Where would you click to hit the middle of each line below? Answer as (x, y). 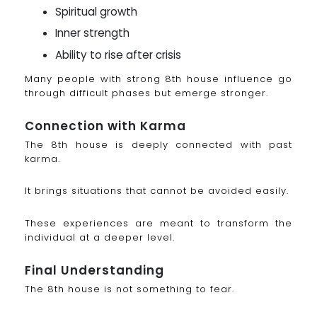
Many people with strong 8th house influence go (158, 79)
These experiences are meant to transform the (158, 224)
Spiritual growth (97, 11)
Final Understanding (94, 271)
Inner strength (93, 33)
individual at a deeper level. (100, 238)
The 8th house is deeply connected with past (158, 144)
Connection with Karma (105, 126)
